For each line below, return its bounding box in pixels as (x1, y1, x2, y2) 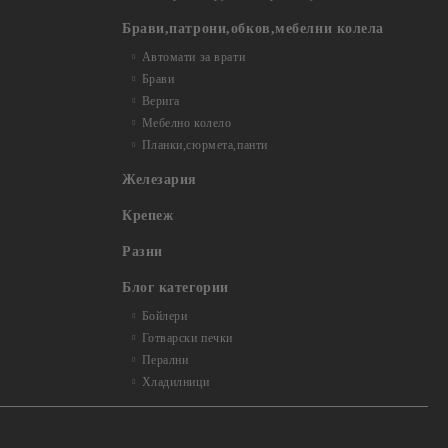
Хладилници (141, 375, 210, 389)
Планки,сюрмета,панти (141, 138, 268, 152)
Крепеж (122, 208, 174, 223)
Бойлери (141, 309, 188, 323)
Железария (122, 172, 198, 187)
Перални (141, 353, 189, 367)
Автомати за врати (141, 50, 246, 64)
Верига (141, 94, 180, 108)
